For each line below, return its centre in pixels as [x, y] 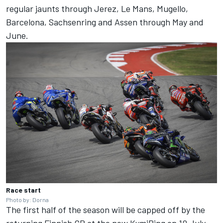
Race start [23, 190]
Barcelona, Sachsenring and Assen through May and [105, 22]
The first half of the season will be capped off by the [106, 209]
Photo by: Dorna [27, 199]
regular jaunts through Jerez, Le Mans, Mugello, [97, 8]
